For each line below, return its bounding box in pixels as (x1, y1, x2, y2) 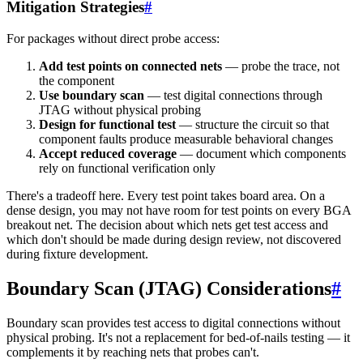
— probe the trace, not (222, 58, 340, 73)
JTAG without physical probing (39, 102, 201, 117)
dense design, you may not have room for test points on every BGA (6, 203, 351, 217)
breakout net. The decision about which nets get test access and (6, 217, 328, 232)
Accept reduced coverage (39, 146, 177, 160)
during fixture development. (6, 246, 148, 261)
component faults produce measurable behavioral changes (39, 131, 333, 146)
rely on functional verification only (39, 160, 216, 175)
